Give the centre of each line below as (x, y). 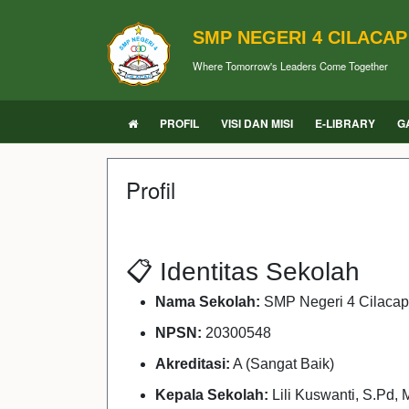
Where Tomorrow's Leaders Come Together (290, 65)
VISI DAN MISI (257, 123)
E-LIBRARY (345, 123)
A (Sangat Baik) (282, 364)
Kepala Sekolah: (212, 395)
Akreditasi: (193, 364)
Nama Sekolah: (208, 302)
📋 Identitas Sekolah (243, 272)
